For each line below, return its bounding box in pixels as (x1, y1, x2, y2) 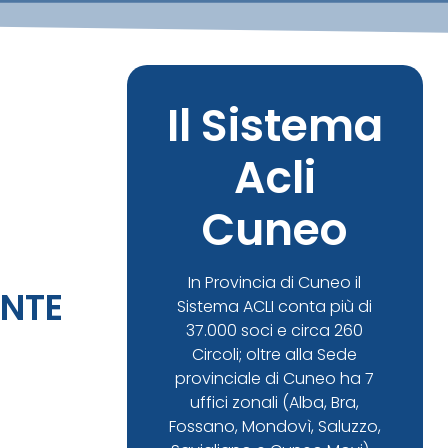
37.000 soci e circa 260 (186, 319, 364, 342)
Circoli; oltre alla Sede (192, 343, 358, 366)
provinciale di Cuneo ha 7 (175, 367, 375, 390)
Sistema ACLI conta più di (177, 295, 373, 318)
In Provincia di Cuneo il (188, 271, 362, 294)
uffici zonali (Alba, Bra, (190, 391, 360, 414)
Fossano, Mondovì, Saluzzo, (168, 415, 381, 438)
